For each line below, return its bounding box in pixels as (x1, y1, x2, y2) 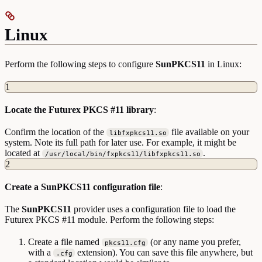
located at (5, 147, 42, 158)
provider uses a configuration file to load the (71, 204, 236, 214)
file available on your (169, 126, 250, 137)
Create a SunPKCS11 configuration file (5, 181, 160, 192)
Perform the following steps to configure (5, 58, 156, 69)
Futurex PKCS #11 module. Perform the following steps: (5, 214, 214, 225)
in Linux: (205, 58, 242, 69)
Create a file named (28, 236, 102, 247)
